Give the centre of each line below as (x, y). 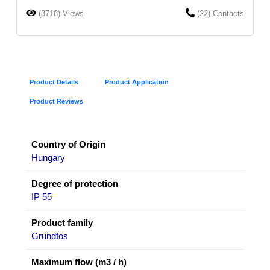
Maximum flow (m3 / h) (79, 262)
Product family (62, 222)
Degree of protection (75, 183)
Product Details (54, 82)
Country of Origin (68, 144)
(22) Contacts (221, 13)
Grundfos (50, 236)
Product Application (137, 82)
